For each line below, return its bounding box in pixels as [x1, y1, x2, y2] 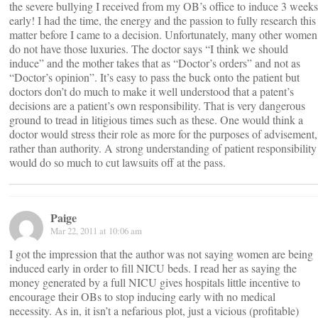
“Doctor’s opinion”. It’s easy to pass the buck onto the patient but [9, 70, 300, 84]
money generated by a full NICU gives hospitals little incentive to [9, 275, 300, 290]
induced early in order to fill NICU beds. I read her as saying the [9, 261, 297, 275]
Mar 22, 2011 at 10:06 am [50, 224, 142, 237]
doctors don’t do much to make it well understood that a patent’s [9, 84, 294, 99]
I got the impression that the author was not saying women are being [9, 246, 313, 261]
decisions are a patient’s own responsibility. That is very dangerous [9, 98, 305, 113]
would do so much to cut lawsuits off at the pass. [9, 155, 226, 170]
